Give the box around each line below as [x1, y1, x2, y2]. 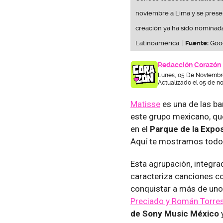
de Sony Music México [130, 208, 219, 219]
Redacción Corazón [158, 60, 221, 69]
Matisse [130, 99, 160, 109]
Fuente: [185, 39, 209, 47]
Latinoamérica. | [135, 39, 185, 47]
